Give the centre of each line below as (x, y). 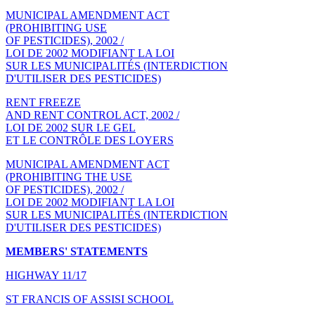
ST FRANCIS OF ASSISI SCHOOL (90, 299)
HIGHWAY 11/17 (46, 275)
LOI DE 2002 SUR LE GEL (71, 127)
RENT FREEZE (43, 102)
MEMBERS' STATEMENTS (77, 251)
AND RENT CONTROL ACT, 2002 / (92, 115)
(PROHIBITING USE (56, 27)
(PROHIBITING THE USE (69, 176)
